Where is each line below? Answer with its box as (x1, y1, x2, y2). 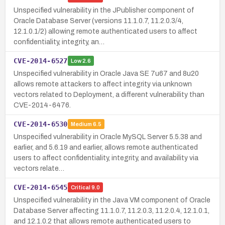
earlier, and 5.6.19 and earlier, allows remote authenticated (14, 143, 198, 151)
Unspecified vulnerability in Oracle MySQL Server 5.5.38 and (14, 133, 202, 141)
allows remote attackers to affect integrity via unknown (14, 80, 192, 88)
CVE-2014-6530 (14, 120, 68, 128)
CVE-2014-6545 (14, 183, 68, 191)
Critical (70, 184, 90, 191)
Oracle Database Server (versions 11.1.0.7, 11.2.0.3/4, (14, 17, 183, 25)
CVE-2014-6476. (14, 101, 71, 109)
